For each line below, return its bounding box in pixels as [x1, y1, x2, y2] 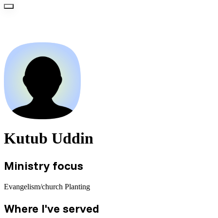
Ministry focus [4, 158, 83, 173]
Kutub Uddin [4, 129, 93, 147]
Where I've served [4, 200, 99, 216]
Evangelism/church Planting [4, 182, 90, 191]
